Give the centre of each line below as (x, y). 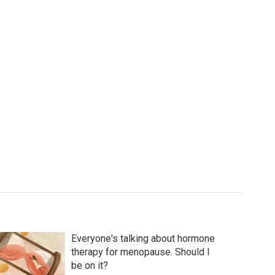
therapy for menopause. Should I (140, 252)
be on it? (89, 266)
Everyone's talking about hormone (143, 239)
